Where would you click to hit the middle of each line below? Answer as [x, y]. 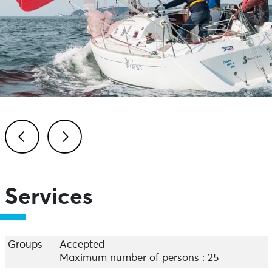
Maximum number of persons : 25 [139, 258]
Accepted [82, 245]
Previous [39, 166]
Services [49, 198]
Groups [25, 245]
